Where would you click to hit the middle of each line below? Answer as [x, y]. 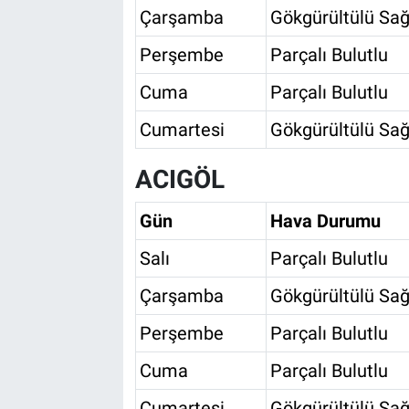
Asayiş [74, 53]
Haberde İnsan [102, 286]
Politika [78, 146]
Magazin [81, 193]
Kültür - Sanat [100, 100]
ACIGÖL [179, 179]
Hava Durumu [325, 221]
